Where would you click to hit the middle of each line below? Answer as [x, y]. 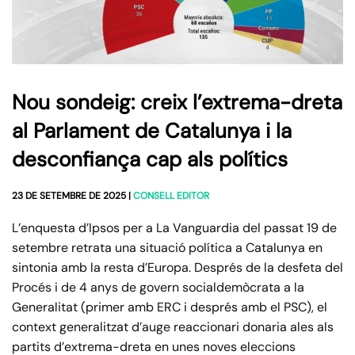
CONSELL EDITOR [171, 196]
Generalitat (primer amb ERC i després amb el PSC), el [170, 307]
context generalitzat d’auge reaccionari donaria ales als [173, 327]
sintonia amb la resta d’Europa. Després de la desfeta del [177, 268]
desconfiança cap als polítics [150, 160]
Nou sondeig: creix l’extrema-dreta [177, 103]
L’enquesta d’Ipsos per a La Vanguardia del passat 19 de [174, 228]
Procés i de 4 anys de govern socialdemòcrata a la [158, 288]
